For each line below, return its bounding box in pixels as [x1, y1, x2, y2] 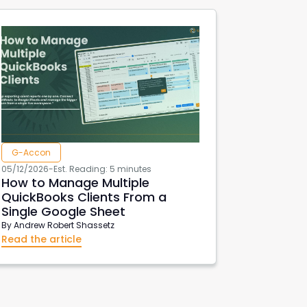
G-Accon [12, 146, 51, 158]
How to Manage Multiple [1, 173, 150, 191]
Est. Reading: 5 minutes [53, 162, 152, 175]
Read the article [1, 232, 82, 246]
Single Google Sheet [1, 202, 126, 220]
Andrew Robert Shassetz [14, 219, 115, 231]
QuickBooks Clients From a [1, 188, 167, 206]
